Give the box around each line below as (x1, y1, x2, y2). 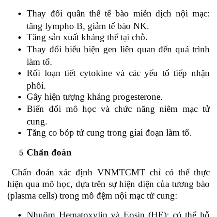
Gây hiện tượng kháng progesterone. (27, 91, 163, 102)
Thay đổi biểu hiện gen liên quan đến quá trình (27, 44, 210, 54)
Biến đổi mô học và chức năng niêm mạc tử (27, 103, 210, 114)
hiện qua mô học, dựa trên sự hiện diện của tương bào (7, 178, 210, 189)
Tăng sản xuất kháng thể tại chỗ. (27, 31, 148, 42)
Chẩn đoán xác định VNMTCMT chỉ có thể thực (12, 167, 210, 177)
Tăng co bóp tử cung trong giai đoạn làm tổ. (27, 127, 192, 138)
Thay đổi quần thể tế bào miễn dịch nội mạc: (27, 8, 210, 18)
